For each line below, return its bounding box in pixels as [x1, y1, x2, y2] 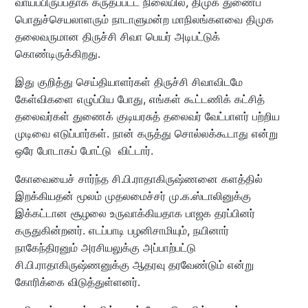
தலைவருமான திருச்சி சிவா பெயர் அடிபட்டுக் [14, 29, 220, 43]
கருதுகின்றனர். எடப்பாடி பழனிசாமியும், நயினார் [14, 223, 229, 237]
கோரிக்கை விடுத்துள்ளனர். [14, 274, 140, 289]
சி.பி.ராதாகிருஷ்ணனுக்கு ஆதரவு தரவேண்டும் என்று [14, 257, 254, 272]
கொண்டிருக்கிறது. [14, 46, 100, 60]
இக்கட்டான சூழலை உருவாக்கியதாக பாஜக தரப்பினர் [14, 206, 255, 220]
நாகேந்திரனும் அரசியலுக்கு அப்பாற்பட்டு [14, 240, 196, 254]
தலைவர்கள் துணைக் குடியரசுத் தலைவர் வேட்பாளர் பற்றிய [14, 109, 280, 123]
